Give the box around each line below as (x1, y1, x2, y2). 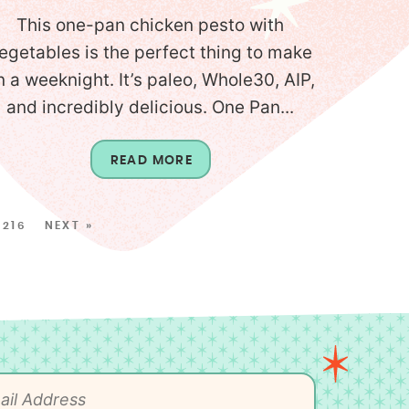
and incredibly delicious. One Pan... (6, 97, 295, 119)
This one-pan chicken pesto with (16, 15, 285, 37)
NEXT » (44, 220, 93, 232)
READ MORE (110, 154, 194, 168)
